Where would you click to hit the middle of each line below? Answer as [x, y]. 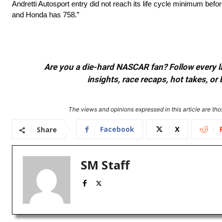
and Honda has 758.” [46, 15]
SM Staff [105, 165]
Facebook [117, 129]
